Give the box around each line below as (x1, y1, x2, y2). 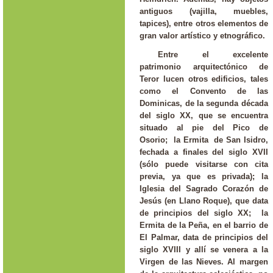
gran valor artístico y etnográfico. (140, 31, 266, 40)
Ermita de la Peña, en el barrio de (140, 220, 268, 230)
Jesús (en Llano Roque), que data (140, 196, 268, 205)
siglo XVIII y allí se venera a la (140, 244, 268, 254)
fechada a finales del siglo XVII (140, 147, 268, 157)
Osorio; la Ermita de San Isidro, (140, 135, 268, 144)
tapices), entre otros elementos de (140, 19, 268, 28)
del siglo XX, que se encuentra (140, 110, 268, 120)
